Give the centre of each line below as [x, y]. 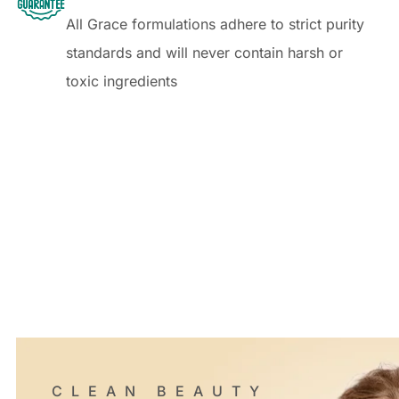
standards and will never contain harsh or [204, 53]
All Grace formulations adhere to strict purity [215, 24]
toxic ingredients [122, 81]
